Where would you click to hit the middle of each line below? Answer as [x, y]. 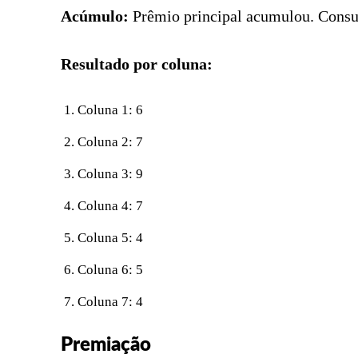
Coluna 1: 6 [110, 109]
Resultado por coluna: [137, 64]
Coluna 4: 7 [110, 205]
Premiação [106, 345]
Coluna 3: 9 [110, 173]
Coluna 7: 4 [110, 301]
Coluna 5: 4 [110, 237]
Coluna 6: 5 [110, 269]
